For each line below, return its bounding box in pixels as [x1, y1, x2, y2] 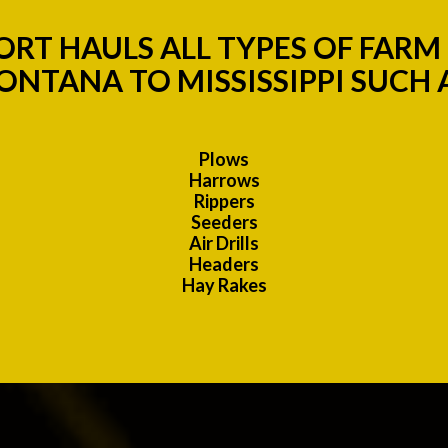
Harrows [188, 169, 260, 192]
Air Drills [189, 232, 259, 255]
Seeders [190, 211, 258, 234]
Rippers [193, 190, 255, 213]
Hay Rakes [181, 274, 267, 297]
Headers [189, 253, 259, 276]
